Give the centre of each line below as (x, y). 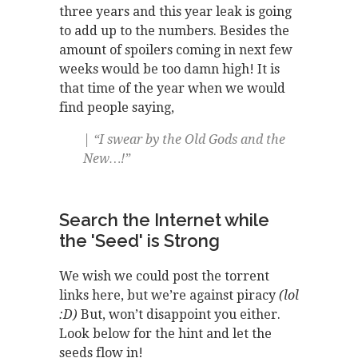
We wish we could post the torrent (164, 276)
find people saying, (117, 108)
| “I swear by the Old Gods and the (184, 140)
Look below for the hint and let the (165, 334)
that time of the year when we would (172, 89)
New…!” (107, 159)
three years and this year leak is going (175, 12)
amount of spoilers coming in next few (176, 50)
